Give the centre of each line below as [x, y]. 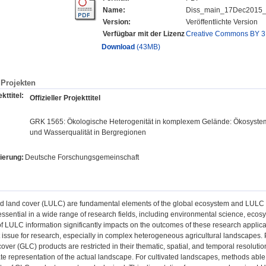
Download [118, 47]
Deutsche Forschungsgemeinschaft [82, 157]
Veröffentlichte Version [221, 22]
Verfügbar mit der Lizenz [143, 34]
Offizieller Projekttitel [65, 98]
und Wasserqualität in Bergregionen [88, 132]
